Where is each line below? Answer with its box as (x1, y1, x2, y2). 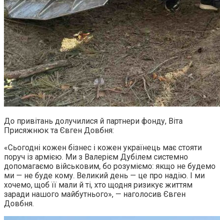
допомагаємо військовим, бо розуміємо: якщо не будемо (4, 162, 216, 171)
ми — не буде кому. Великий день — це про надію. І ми (4, 171, 205, 181)
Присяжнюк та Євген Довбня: (4, 126, 114, 136)
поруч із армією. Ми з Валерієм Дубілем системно (4, 152, 188, 162)
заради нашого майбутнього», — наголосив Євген (4, 190, 186, 199)
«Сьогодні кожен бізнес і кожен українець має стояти (4, 143, 202, 153)
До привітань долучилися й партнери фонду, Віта (4, 116, 183, 126)
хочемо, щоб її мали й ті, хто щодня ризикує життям (4, 180, 192, 190)
